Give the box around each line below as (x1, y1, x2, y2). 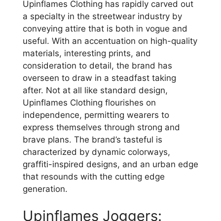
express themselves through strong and (23, 122, 180, 132)
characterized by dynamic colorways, (23, 147, 170, 157)
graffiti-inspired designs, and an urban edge (23, 159, 198, 169)
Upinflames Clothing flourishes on (23, 97, 156, 108)
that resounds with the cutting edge (23, 171, 165, 182)
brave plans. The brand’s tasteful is (23, 134, 162, 145)
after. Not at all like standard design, (23, 85, 168, 95)
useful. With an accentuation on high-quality (23, 36, 197, 46)
